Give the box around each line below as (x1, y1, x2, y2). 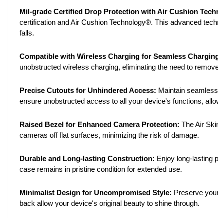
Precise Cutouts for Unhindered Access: (19, 86, 156, 94)
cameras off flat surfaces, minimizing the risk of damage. (19, 131, 199, 139)
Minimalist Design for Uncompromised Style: (19, 188, 172, 197)
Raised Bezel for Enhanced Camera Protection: (19, 120, 180, 128)
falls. (19, 29, 34, 37)
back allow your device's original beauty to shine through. (19, 199, 200, 207)
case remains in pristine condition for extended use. (19, 165, 182, 173)
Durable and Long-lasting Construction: (19, 154, 155, 163)
